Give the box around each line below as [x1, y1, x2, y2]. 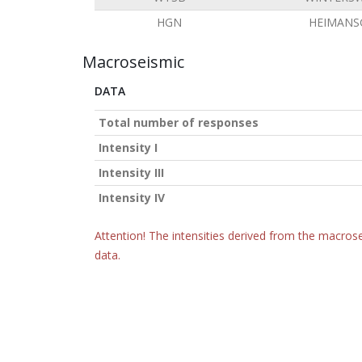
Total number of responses [99, 115, 259, 130]
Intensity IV [99, 190, 165, 205]
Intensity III [99, 165, 164, 180]
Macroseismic [82, 51, 184, 73]
